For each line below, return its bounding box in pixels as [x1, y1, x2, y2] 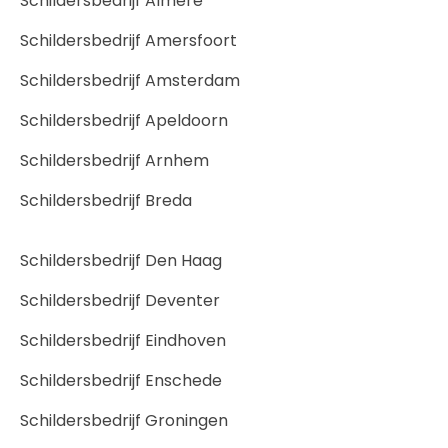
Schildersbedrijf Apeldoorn [20, 108, 228, 132]
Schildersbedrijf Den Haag [20, 248, 222, 272]
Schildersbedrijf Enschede [20, 368, 222, 392]
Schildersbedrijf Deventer [20, 288, 220, 312]
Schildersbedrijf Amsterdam [20, 68, 240, 92]
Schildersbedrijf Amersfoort [20, 28, 237, 52]
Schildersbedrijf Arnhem [20, 148, 209, 172]
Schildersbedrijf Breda [20, 188, 192, 212]
